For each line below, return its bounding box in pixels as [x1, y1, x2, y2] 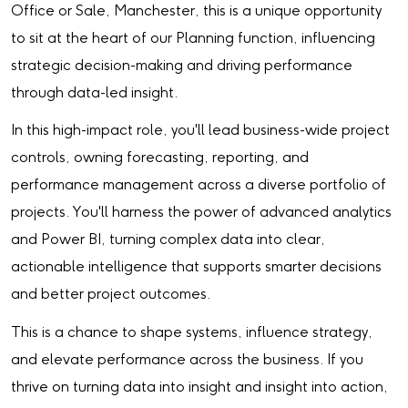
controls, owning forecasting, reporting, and [11, 150, 309, 167]
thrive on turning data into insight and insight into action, [11, 379, 388, 395]
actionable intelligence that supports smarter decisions [11, 260, 382, 276]
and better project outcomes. [11, 287, 211, 303]
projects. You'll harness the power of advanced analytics [11, 205, 392, 221]
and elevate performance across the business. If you [11, 352, 363, 368]
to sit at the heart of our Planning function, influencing [11, 31, 375, 47]
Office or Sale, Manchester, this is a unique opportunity [11, 4, 382, 20]
